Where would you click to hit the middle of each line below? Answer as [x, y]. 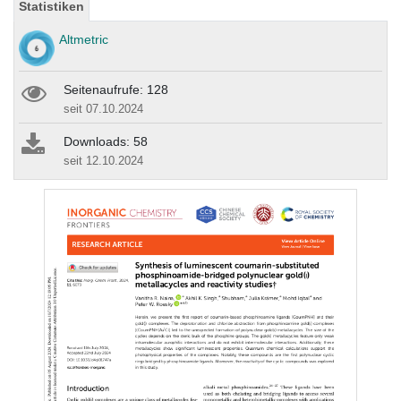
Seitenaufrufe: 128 [116, 90]
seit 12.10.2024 [103, 161]
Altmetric [84, 40]
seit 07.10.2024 [103, 109]
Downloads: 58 [106, 142]
